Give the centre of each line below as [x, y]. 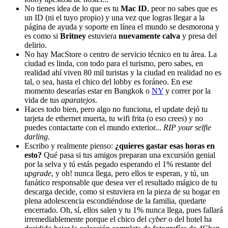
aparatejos [78, 100]
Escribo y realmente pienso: [70, 146]
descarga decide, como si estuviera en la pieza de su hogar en [122, 191]
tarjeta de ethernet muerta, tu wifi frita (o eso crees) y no [114, 118]
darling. [37, 136]
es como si [42, 36]
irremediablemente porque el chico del [87, 219]
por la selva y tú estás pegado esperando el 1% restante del [118, 164]
